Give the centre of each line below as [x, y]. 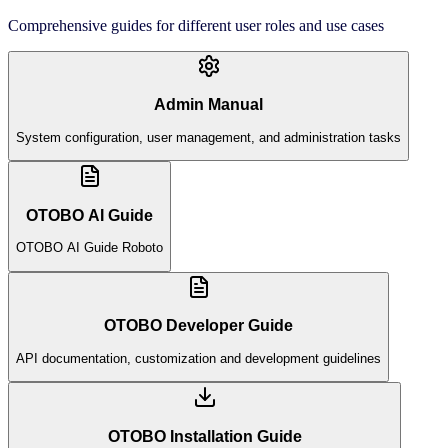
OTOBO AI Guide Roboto [89, 248]
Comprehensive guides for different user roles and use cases [196, 25]
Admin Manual [208, 105]
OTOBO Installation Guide [204, 436]
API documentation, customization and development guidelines [198, 358]
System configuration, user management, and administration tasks [208, 137]
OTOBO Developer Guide [198, 326]
